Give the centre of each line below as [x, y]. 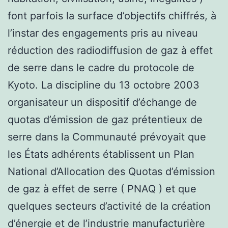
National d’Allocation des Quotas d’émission [111, 171]
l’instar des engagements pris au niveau [103, 33]
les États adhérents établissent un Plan [101, 154]
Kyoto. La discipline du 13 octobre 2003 [104, 85]
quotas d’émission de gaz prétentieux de [105, 119]
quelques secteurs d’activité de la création [109, 206]
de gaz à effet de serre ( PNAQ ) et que [102, 189]
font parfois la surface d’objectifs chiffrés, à [112, 16]
